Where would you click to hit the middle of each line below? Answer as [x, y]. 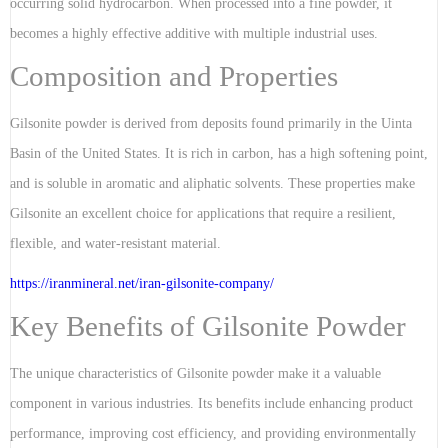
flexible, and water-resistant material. [115, 244]
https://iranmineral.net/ [74, 284]
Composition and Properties [174, 76]
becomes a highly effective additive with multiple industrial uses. [194, 34]
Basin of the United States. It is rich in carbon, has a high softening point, [219, 154]
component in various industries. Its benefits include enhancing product [211, 404]
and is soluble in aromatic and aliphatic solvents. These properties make [212, 184]
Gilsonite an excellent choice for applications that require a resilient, [203, 214]
